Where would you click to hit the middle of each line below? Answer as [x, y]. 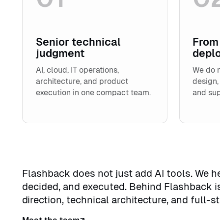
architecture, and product [82, 82]
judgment [60, 54]
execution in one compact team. [94, 93]
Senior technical [79, 42]
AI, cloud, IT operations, [78, 70]
